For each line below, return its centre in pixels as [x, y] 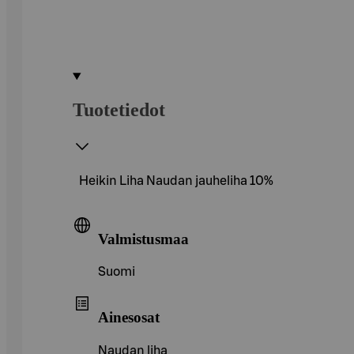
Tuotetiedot [119, 109]
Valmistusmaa [143, 239]
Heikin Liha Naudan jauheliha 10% [176, 181]
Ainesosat [129, 317]
